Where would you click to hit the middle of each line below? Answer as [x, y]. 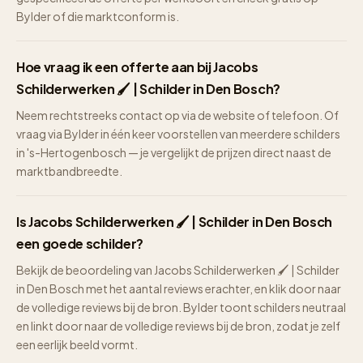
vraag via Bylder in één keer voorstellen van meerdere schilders [178, 134]
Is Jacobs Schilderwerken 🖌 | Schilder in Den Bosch [174, 222]
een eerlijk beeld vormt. [77, 344]
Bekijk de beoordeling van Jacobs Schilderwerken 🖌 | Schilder [178, 270]
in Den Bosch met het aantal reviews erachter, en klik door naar [179, 288]
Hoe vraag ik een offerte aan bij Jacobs [137, 67]
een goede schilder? [80, 243]
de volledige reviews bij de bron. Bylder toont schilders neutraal [181, 307]
